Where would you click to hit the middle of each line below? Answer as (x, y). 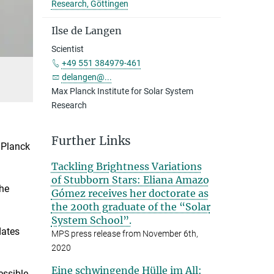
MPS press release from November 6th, (124, 234)
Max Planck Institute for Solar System (122, 91)
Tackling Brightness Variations (126, 166)
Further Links (91, 141)
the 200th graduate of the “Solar (131, 207)
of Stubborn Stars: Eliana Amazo (130, 180)
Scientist (67, 49)
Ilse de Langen (86, 31)
